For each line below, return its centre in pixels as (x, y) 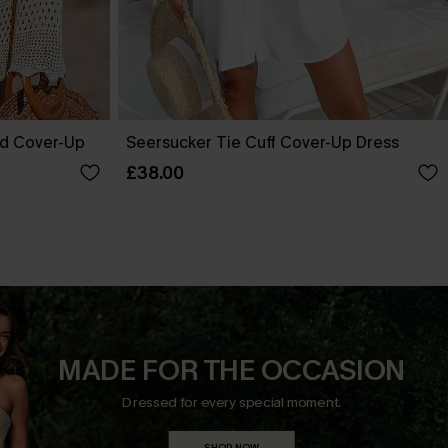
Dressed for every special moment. (232, 402)
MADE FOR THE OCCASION (231, 370)
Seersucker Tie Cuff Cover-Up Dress (262, 142)
